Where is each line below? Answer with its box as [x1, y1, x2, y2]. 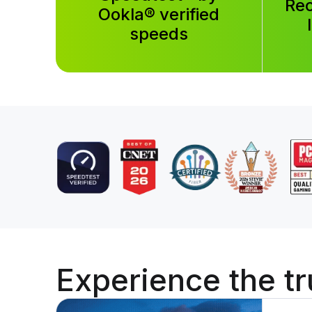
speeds [130, 24, 188, 45]
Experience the [56, 260, 284, 299]
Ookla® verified [98, 4, 219, 25]
